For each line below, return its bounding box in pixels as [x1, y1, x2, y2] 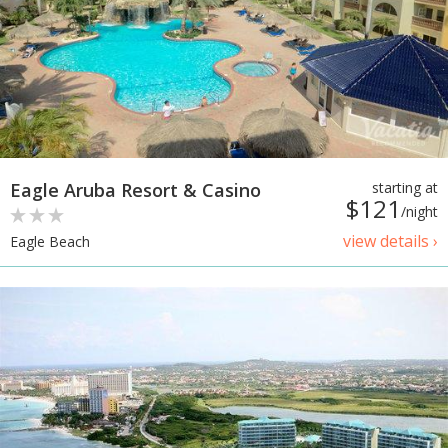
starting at [372, 178, 438, 198]
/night [401, 202, 438, 222]
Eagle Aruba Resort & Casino [10, 178, 261, 203]
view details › [343, 230, 438, 253]
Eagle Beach [10, 232, 90, 252]
